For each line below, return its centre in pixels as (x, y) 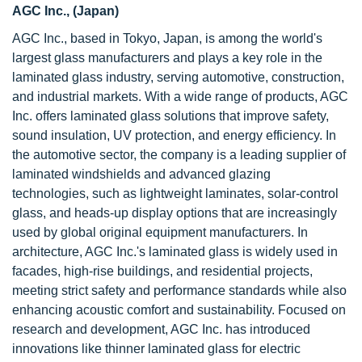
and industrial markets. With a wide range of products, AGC (180, 97)
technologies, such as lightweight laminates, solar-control (175, 194)
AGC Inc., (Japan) (65, 11)
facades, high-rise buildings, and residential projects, (162, 271)
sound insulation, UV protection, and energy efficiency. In (174, 135)
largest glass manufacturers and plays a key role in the (167, 58)
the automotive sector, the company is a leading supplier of (179, 155)
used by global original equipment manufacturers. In (160, 232)
